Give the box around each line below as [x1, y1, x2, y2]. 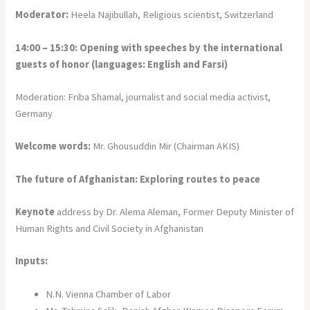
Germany [15, 107, 53, 120]
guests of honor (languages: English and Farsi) [15, 57, 228, 71]
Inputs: [15, 255, 48, 268]
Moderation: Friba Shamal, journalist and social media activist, [15, 90, 271, 103]
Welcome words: [15, 140, 93, 153]
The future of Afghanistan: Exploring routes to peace [15, 172, 261, 185]
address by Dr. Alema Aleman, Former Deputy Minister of [57, 205, 295, 218]
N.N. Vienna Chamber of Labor [46, 287, 172, 300]
